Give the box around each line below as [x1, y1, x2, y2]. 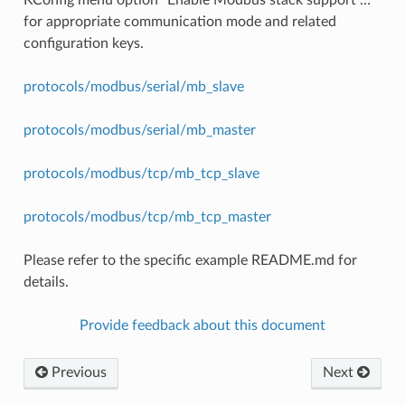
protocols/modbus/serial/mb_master [23, 122, 256, 137]
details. [23, 274, 69, 289]
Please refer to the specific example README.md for [23, 252, 357, 268]
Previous [47, 364, 107, 380]
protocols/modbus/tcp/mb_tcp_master [23, 209, 271, 224]
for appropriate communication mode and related [23, 14, 336, 29]
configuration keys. [23, 35, 144, 51]
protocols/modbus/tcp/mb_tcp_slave [23, 165, 259, 181]
